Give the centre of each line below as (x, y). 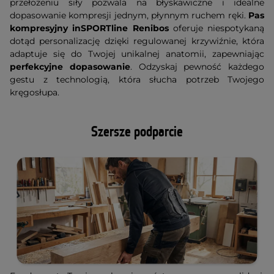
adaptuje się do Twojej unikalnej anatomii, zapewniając (137, 54)
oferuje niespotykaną (216, 28)
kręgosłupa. (35, 93)
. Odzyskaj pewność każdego (197, 67)
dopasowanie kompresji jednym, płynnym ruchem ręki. (129, 16)
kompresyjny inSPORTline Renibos (89, 28)
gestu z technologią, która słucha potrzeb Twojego (137, 80)
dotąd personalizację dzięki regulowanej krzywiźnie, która (137, 41)
